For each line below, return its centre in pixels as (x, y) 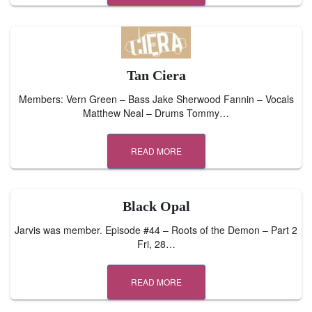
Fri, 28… (156, 244)
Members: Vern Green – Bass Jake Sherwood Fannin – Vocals (156, 99)
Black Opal (156, 206)
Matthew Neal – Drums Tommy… (156, 113)
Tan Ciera (156, 75)
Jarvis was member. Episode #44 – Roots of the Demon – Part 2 (156, 230)
